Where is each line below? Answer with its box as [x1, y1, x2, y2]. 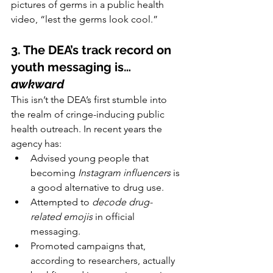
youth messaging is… [11, 60, 134, 75]
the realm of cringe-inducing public [11, 108, 167, 121]
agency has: [11, 138, 62, 150]
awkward [11, 77, 64, 92]
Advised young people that [30, 152, 151, 165]
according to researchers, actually [30, 255, 177, 267]
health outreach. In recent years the [11, 123, 165, 135]
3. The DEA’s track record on [11, 43, 174, 58]
